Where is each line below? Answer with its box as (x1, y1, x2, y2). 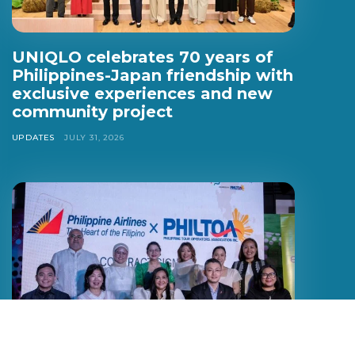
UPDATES (11, 132, 55, 143)
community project (11, 101, 173, 121)
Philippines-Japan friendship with (11, 65, 293, 85)
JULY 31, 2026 (64, 132, 124, 143)
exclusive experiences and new (11, 83, 273, 103)
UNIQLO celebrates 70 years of (11, 47, 273, 67)
